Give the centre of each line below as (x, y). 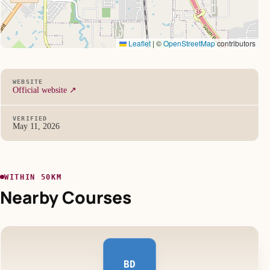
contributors (236, 43)
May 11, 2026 (36, 127)
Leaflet (139, 43)
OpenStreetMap (190, 43)
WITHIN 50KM (33, 177)
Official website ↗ (45, 90)
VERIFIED (30, 119)
